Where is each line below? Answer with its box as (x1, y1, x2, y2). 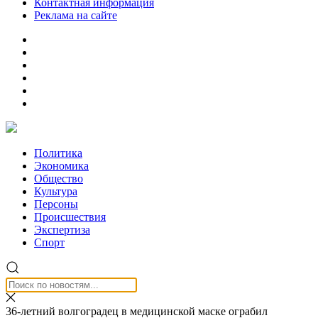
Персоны (34, 198, 78, 210)
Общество (34, 172, 83, 185)
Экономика (34, 160, 89, 172)
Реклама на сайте (34, 9, 117, 21)
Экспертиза (34, 224, 90, 236)
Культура (34, 185, 77, 197)
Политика (34, 147, 82, 159)
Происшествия (34, 211, 106, 223)
